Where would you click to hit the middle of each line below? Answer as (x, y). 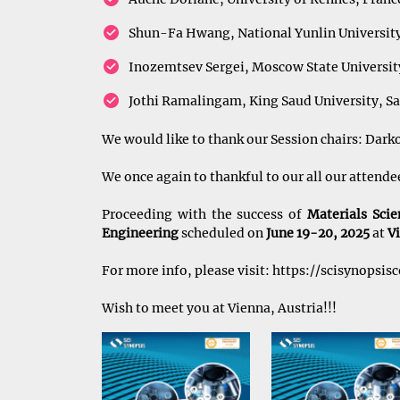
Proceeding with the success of (205, 214)
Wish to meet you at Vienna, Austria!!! (219, 308)
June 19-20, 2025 (319, 233)
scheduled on (222, 233)
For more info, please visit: (187, 271)
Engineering (140, 233)
